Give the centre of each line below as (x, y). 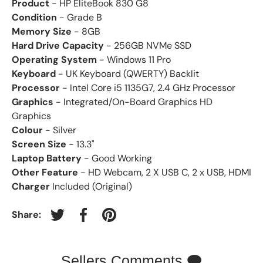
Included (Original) (91, 186)
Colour (27, 130)
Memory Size (42, 31)
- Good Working (117, 158)
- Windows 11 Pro (134, 59)
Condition (34, 17)
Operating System (54, 59)
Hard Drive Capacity (58, 45)
